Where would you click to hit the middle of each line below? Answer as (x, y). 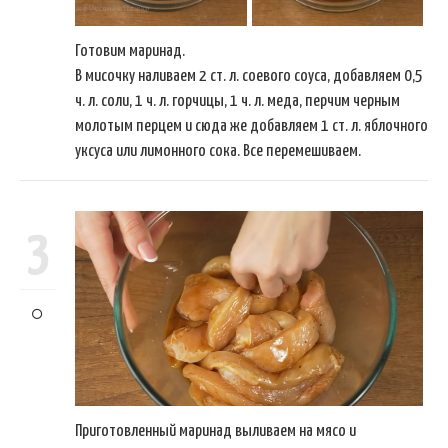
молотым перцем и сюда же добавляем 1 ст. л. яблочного (251, 127)
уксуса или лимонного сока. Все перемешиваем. (218, 152)
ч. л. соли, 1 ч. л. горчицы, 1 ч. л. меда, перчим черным (237, 102)
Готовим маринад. (130, 52)
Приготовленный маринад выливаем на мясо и (215, 432)
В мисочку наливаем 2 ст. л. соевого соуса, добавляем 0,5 (249, 77)
